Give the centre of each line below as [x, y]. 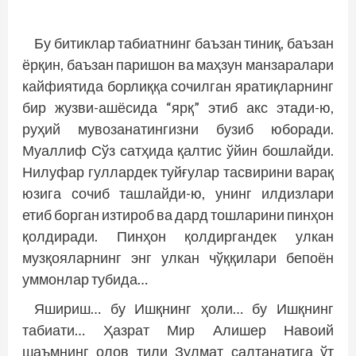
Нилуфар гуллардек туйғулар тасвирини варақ [178, 172]
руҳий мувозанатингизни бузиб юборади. [178, 129]
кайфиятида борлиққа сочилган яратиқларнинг [178, 86]
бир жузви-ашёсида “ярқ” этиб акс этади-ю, [178, 107]
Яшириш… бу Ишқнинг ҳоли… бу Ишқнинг [184, 308]
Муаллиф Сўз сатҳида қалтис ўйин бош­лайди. [178, 150]
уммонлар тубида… [85, 279]
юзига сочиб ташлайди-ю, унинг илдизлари [178, 193]
